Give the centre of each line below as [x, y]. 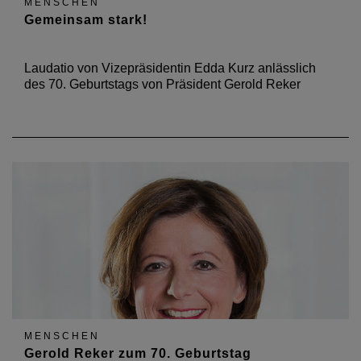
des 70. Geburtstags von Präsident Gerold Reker [162, 84]
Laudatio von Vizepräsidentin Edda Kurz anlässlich [170, 68]
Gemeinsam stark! [86, 20]
